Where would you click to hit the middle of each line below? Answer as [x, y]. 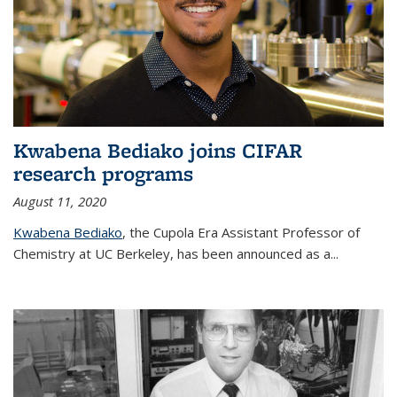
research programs [103, 173]
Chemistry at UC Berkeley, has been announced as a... [176, 253]
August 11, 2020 [60, 201]
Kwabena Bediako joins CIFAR [158, 150]
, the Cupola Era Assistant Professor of [241, 232]
